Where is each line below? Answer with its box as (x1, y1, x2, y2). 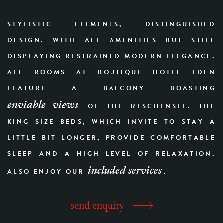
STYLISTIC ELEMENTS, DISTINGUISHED (7, 21, 216, 28)
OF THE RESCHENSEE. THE (80, 103, 216, 110)
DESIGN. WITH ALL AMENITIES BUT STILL (7, 37, 216, 44)
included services (87, 162, 162, 177)
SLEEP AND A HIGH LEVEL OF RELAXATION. (7, 151, 216, 157)
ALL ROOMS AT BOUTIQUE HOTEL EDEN (7, 69, 216, 76)
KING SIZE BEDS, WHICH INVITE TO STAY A (7, 119, 216, 125)
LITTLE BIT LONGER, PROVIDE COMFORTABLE (7, 135, 216, 141)
